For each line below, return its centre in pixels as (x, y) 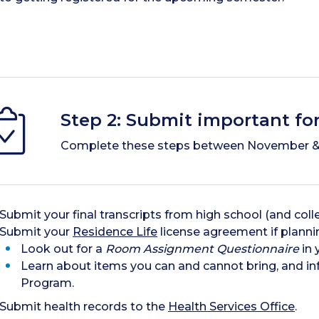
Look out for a (63, 249)
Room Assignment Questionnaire (202, 249)
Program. (47, 283)
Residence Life (115, 231)
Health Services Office (231, 306)
